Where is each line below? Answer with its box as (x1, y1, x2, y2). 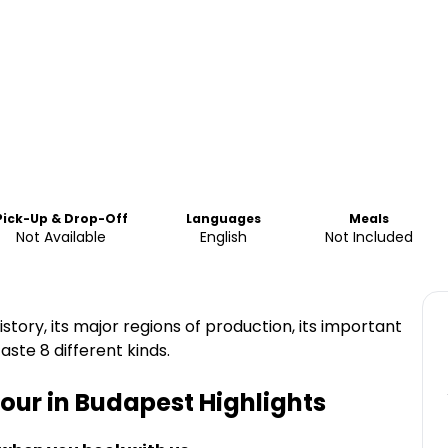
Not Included (325, 227, 414, 247)
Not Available (16, 227, 107, 247)
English (199, 227, 247, 247)
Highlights (194, 386, 326, 419)
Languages (185, 210, 261, 227)
